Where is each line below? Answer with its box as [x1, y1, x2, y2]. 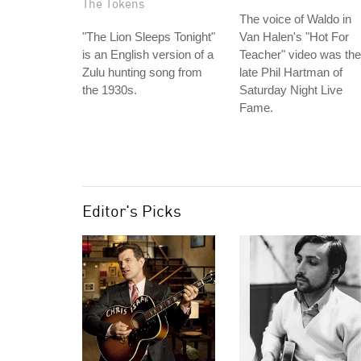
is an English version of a [82, 48, 214, 61]
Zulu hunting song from [82, 65, 202, 79]
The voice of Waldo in [239, 12, 351, 26]
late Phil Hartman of [239, 65, 342, 79]
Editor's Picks [82, 201, 181, 221]
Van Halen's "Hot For [239, 30, 349, 44]
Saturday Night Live [239, 83, 342, 97]
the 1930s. [82, 83, 137, 97]
